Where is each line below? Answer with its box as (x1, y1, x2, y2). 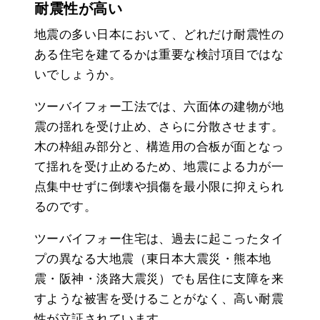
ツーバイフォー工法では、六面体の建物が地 (34, 99, 284, 114)
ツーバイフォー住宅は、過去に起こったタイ (34, 231, 284, 246)
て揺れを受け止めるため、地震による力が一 (34, 159, 284, 174)
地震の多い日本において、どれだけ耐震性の (34, 27, 284, 41)
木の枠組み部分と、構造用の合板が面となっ (34, 139, 284, 154)
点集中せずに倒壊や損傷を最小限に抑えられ (34, 179, 284, 194)
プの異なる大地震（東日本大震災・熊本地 (34, 251, 271, 266)
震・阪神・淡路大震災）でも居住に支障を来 (34, 271, 284, 286)
